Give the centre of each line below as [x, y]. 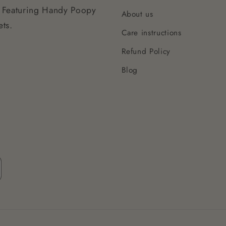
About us [137, 14]
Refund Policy [146, 52]
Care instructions [151, 33]
